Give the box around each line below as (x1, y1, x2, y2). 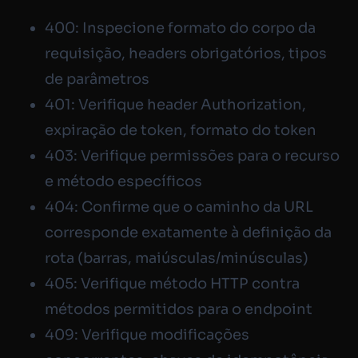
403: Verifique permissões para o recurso (45, 146, 340, 165)
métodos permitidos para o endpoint (45, 300, 312, 318)
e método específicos (45, 172, 202, 190)
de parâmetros (45, 70, 149, 88)
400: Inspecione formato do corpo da (45, 18, 316, 37)
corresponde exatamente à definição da (45, 223, 332, 241)
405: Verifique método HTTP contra (45, 274, 300, 292)
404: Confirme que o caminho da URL (45, 197, 313, 216)
